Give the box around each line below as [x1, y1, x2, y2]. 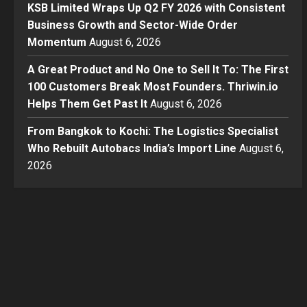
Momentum [27, 35, 86, 49]
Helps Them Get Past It [27, 97, 147, 110]
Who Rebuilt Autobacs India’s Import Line [27, 141, 236, 155]
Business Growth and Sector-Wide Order [27, 18, 238, 32]
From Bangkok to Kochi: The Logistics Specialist [27, 124, 278, 138]
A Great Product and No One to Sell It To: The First [27, 62, 288, 76]
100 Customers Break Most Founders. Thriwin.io [27, 79, 278, 93]
